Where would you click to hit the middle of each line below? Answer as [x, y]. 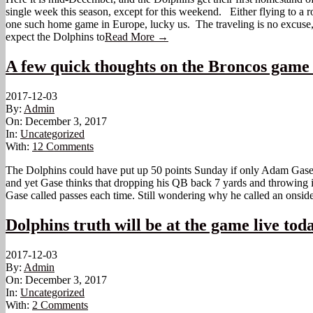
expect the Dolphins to [55, 37]
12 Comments [63, 146]
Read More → [137, 37]
